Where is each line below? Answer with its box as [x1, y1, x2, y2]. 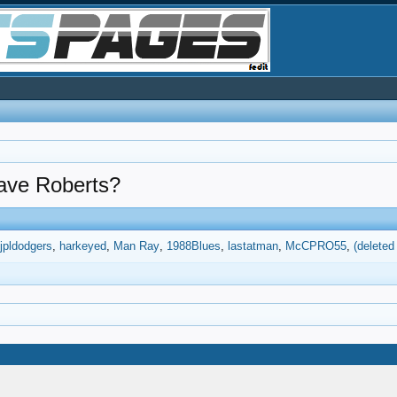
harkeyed [59, 239, 107, 253]
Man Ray [113, 239, 160, 253]
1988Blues [167, 239, 222, 253]
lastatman [228, 239, 279, 253]
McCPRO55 [285, 239, 347, 253]
